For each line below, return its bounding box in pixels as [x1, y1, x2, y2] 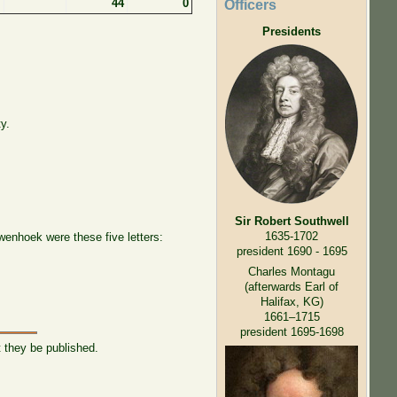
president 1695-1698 [239, 325, 344, 339]
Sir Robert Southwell [234, 214, 349, 228]
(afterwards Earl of [245, 280, 339, 294]
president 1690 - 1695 [236, 244, 347, 258]
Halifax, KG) [260, 295, 323, 309]
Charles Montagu [248, 265, 336, 279]
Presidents [262, 24, 322, 38]
